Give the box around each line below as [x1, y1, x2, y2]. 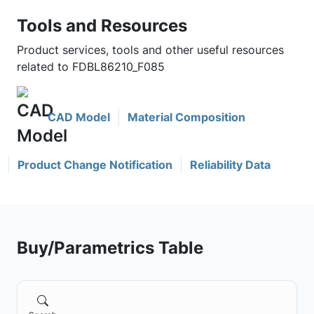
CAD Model [48, 110, 110, 124]
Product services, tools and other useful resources [17, 43, 284, 57]
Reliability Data [190, 158, 271, 172]
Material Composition [128, 110, 245, 124]
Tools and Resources [17, 15, 187, 36]
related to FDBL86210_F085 [17, 60, 165, 74]
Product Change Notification [18, 158, 172, 172]
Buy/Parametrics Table [17, 237, 203, 258]
